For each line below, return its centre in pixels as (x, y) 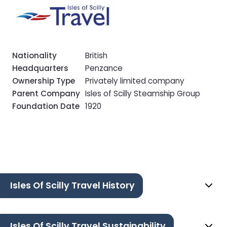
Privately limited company (135, 81)
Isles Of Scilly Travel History (72, 185)
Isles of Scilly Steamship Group (143, 93)
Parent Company (46, 93)
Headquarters (40, 68)
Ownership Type (44, 81)
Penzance (104, 68)
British (96, 55)
